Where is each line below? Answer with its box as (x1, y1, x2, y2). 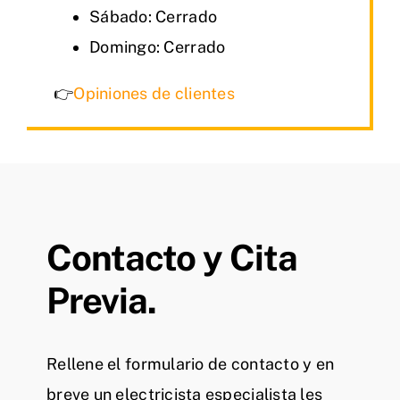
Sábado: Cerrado (89, 7, 218, 27)
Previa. (46, 279, 156, 322)
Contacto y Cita (46, 237, 297, 279)
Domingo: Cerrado (89, 37, 226, 57)
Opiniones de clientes (73, 84, 235, 104)
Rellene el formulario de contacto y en (46, 354, 335, 374)
